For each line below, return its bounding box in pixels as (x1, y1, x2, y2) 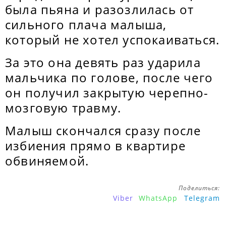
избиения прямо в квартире (5, 137, 186, 154)
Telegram (184, 193, 220, 203)
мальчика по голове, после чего (5, 69, 213, 86)
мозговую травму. (5, 99, 122, 116)
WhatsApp (139, 193, 178, 203)
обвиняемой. (5, 152, 89, 169)
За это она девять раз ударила (5, 54, 201, 71)
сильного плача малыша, (5, 16, 167, 33)
